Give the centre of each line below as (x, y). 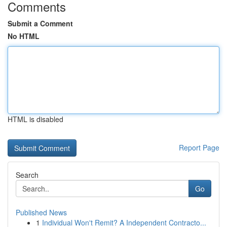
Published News (41, 212)
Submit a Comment (40, 23)
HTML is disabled (35, 119)
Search (27, 175)
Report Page (199, 147)
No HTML (24, 36)
